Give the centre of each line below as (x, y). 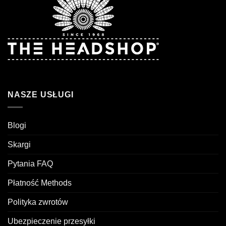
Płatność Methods (40, 183)
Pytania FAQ (30, 163)
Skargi (19, 144)
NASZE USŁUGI (41, 95)
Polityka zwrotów (38, 202)
